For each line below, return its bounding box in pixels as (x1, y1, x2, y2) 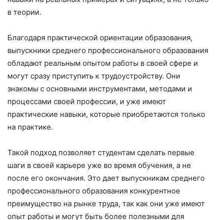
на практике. (7, 122, 53, 132)
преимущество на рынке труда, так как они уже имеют (7, 199, 205, 208)
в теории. (7, 7, 41, 17)
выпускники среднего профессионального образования (7, 46, 208, 55)
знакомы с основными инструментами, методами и (7, 84, 192, 93)
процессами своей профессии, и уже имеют (7, 97, 166, 106)
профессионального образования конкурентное (7, 186, 180, 195)
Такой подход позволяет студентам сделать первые (7, 148, 194, 157)
